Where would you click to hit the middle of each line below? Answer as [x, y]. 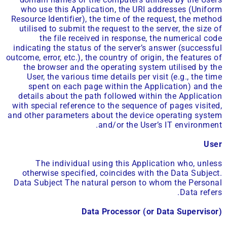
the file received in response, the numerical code [131, 38]
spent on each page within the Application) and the [125, 86]
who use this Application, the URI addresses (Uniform [121, 9]
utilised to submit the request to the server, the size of [120, 28]
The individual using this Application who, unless [129, 164]
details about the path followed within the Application [120, 96]
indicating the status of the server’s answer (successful [118, 48]
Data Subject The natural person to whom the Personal [118, 183]
